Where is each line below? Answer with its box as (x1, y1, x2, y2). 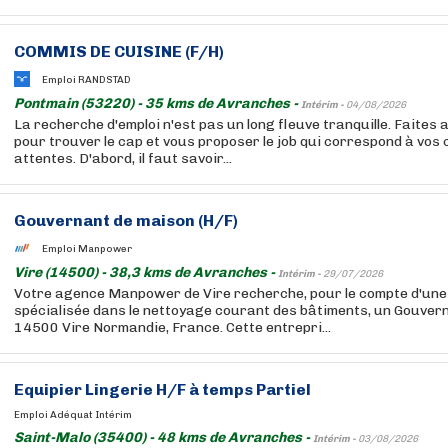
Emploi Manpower (42, 242, 132, 255)
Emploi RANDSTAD (42, 73, 131, 86)
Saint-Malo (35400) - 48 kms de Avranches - (14, 429, 313, 446)
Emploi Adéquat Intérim (14, 409, 132, 421)
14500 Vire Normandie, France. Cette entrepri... (14, 319, 331, 336)
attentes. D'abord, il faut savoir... (14, 150, 232, 167)
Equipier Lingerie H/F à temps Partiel (14, 380, 311, 399)
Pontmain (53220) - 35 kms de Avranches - (14, 95, 301, 112)
